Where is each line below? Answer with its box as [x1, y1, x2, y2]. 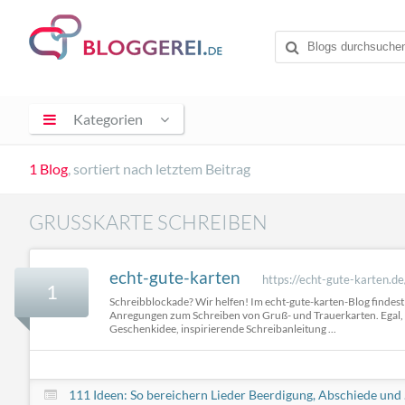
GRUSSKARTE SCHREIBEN [29, 210, 252, 234]
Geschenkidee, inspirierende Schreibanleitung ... [109, 322, 336, 336]
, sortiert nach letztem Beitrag [68, 160, 250, 177]
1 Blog [29, 160, 68, 177]
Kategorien [73, 109, 144, 127]
